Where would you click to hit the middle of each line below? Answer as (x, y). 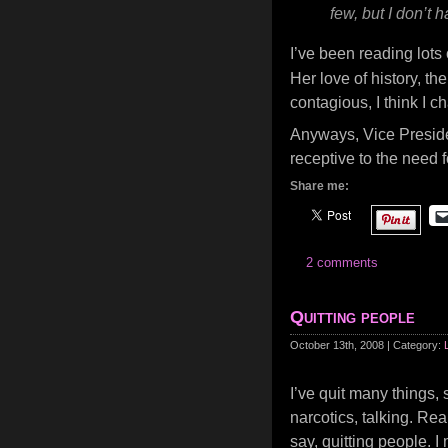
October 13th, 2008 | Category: (367, 345)
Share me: (319, 186)
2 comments (342, 262)
